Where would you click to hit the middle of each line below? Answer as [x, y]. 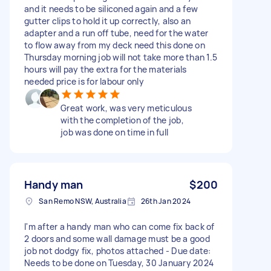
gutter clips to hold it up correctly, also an [108, 21]
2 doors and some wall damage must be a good [117, 238]
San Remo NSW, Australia [83, 201]
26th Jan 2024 [165, 201]
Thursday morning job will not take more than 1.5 [121, 57]
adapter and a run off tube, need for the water [116, 33]
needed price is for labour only [84, 81]
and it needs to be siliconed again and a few [111, 8]
